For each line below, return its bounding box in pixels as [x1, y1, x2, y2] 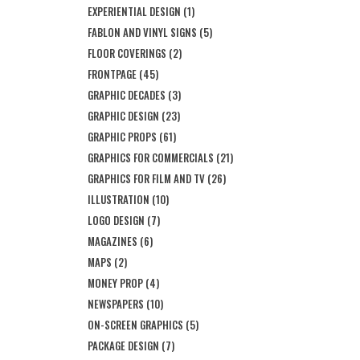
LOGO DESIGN [88, 212, 145, 228]
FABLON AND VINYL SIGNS [88, 24, 197, 40]
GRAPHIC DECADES [88, 87, 166, 103]
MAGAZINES [88, 233, 137, 249]
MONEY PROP [88, 275, 143, 291]
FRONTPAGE [88, 66, 137, 82]
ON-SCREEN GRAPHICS [88, 317, 183, 333]
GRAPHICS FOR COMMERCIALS [88, 149, 214, 166]
